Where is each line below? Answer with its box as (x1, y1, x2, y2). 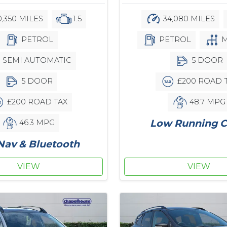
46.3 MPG (17, 118, 55, 128)
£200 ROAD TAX (5, 97, 67, 107)
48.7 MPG (187, 97, 225, 106)
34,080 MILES (161, 14, 215, 23)
